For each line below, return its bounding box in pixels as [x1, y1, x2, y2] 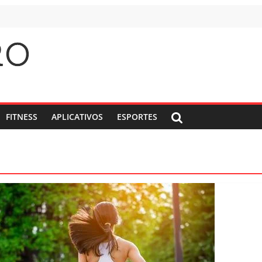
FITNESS [6, 111, 37, 122]
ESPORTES [117, 111, 157, 122]
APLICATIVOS [51, 111, 103, 122]
